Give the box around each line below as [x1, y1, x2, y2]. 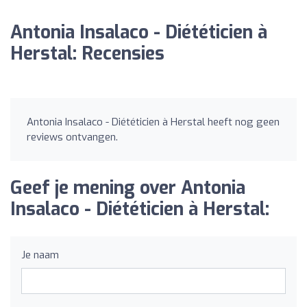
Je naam [21, 248, 59, 262]
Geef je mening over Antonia [10, 176, 245, 200]
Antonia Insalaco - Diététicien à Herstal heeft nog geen [27, 115, 280, 129]
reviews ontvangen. [27, 130, 118, 144]
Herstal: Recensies [10, 42, 164, 66]
